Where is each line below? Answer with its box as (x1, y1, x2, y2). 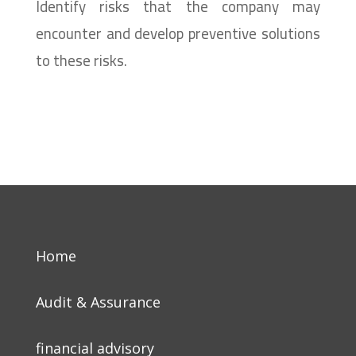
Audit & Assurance (35, 292, 161, 311)
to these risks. (35, 45, 127, 75)
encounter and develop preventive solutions (35, 18, 321, 48)
